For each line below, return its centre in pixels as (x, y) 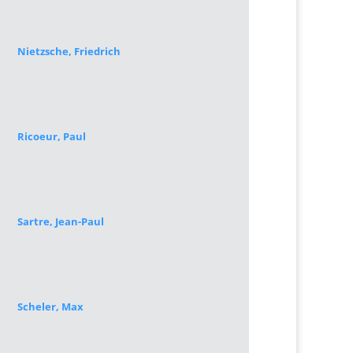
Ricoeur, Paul (51, 136)
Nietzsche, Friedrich (69, 51)
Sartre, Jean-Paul (60, 221)
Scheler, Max (50, 307)
